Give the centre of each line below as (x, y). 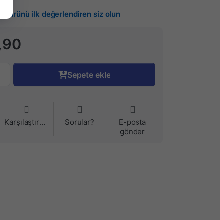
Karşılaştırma (42, 122)
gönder (133, 132)
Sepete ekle (89, 75)
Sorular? (79, 122)
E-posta (133, 122)
